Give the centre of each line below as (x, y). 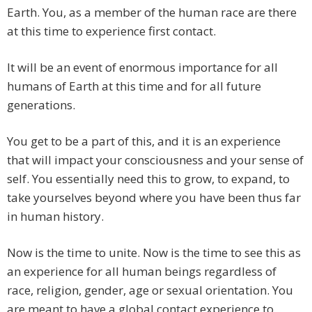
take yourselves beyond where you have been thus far (154, 198)
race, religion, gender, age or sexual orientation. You (150, 290)
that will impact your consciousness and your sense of (155, 160)
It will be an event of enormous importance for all (142, 68)
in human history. (55, 217)
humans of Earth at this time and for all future (134, 86)
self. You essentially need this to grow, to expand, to (148, 179)
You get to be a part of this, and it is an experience (144, 141)
